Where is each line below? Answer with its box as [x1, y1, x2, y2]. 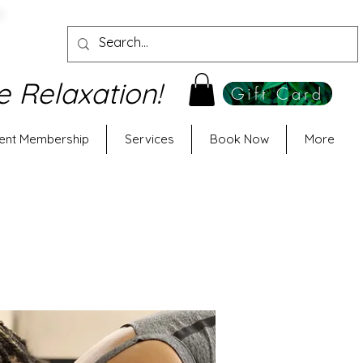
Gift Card [231, 83, 324, 105]
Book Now [209, 130, 269, 147]
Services [124, 130, 174, 147]
